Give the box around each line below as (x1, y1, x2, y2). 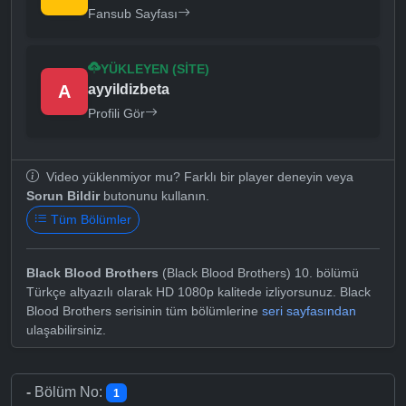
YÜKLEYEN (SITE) (101, 61, 209, 76)
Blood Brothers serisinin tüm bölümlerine (26, 303, 262, 318)
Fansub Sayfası (88, 5, 178, 21)
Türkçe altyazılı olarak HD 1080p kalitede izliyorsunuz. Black (26, 284, 371, 299)
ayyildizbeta (88, 81, 169, 97)
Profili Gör (88, 105, 145, 121)
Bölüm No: (34, 383, 106, 400)
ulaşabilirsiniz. (26, 322, 106, 337)
